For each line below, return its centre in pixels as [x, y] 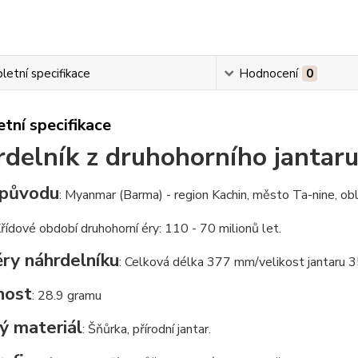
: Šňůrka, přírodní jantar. [146, 329]
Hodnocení [269, 74]
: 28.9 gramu [66, 296]
